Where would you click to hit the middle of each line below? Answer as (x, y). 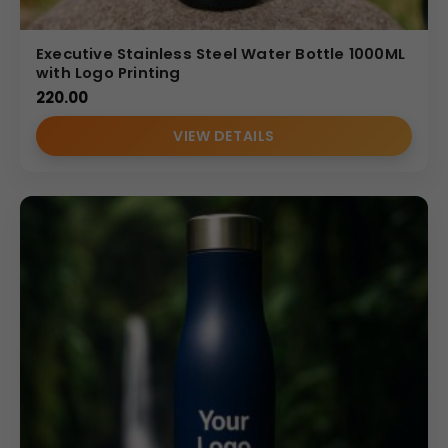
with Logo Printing (108, 72)
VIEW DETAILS (224, 135)
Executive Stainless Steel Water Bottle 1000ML (221, 53)
